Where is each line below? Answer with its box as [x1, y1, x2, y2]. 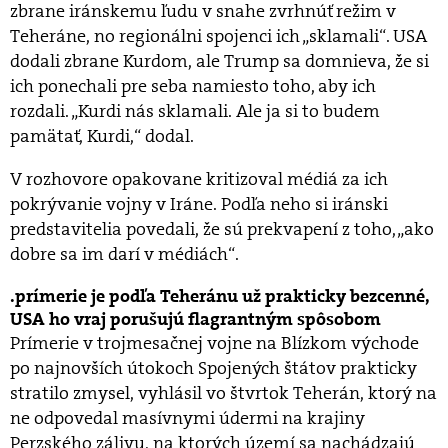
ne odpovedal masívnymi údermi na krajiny [10, 406, 365, 431]
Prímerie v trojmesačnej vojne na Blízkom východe [10, 331, 419, 356]
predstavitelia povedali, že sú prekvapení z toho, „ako [10, 217, 434, 242]
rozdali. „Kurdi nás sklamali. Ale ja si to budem [10, 99, 380, 124]
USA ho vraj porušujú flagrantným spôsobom [10, 308, 381, 332]
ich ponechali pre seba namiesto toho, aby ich [10, 74, 376, 99]
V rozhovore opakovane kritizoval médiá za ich [10, 167, 388, 192]
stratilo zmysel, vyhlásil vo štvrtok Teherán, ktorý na [10, 381, 437, 406]
